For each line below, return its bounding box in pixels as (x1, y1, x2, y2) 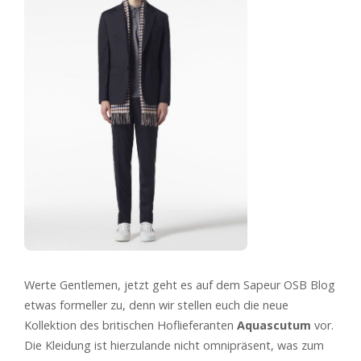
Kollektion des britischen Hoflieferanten (24, 317, 237, 334)
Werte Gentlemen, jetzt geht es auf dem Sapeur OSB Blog (24, 277, 335, 293)
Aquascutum (237, 317, 311, 334)
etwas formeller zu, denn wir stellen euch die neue (24, 297, 288, 313)
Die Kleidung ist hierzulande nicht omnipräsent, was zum (24, 338, 324, 354)
